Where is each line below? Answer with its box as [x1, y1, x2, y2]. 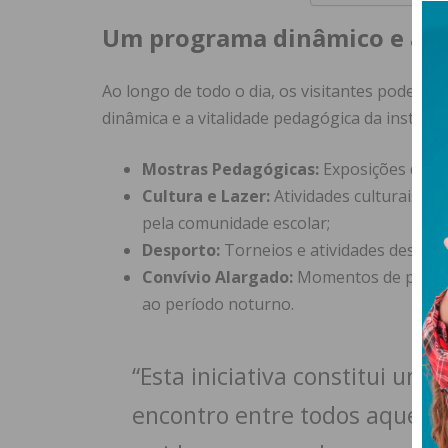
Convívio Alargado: [142, 266, 293, 289]
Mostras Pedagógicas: [142, 158, 319, 181]
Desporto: [142, 239, 220, 262]
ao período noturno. [142, 293, 294, 316]
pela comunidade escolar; [142, 212, 330, 235]
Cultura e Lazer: [142, 185, 270, 208]
